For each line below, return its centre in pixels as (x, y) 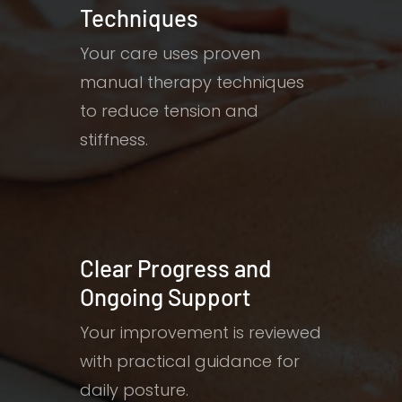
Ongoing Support (166, 296)
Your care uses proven (170, 54)
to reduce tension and (170, 111)
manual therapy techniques (192, 83)
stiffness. (114, 140)
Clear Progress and (176, 267)
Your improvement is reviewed (201, 332)
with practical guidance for (190, 361)
